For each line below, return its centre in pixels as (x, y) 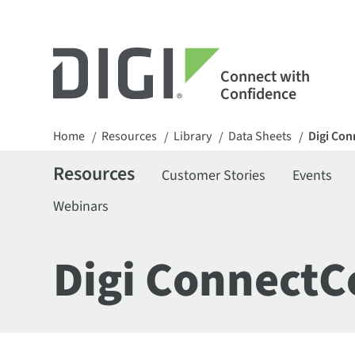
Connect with (265, 76)
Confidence (258, 94)
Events (313, 176)
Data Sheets (260, 136)
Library (193, 136)
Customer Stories (214, 176)
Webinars (81, 206)
